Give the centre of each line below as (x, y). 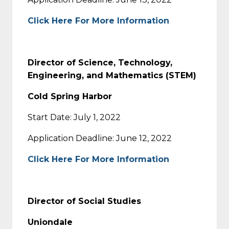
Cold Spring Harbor (70, 96)
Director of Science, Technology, (100, 62)
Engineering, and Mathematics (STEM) (112, 75)
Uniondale (50, 222)
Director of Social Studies (84, 201)
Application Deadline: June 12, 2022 (100, 138)
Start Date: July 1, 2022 (74, 117)
